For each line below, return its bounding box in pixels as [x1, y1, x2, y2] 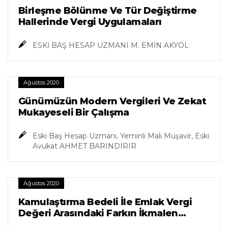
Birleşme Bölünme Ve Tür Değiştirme [18, 5, 197, 17]
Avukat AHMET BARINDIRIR [33, 141, 136, 151]
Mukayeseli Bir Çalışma [18, 107, 129, 119]
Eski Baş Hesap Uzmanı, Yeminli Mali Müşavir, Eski [33, 131, 209, 141]
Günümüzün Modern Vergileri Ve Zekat [18, 96, 206, 107]
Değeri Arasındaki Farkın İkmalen [18, 208, 178, 219]
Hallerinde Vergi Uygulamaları [18, 16, 162, 28]
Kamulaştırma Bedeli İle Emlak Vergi [18, 196, 192, 208]
